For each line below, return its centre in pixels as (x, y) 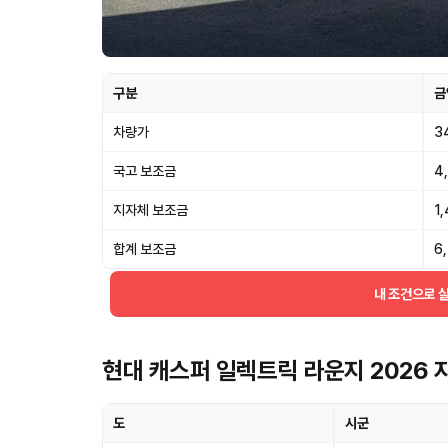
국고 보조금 (144, 171)
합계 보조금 (144, 249)
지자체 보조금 (150, 210)
